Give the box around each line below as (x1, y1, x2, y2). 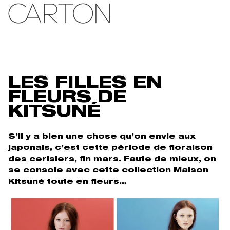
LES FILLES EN (8, 76, 162, 93)
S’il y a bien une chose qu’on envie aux (8, 133, 196, 141)
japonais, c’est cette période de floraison (8, 144, 213, 152)
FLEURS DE (8, 90, 126, 107)
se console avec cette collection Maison (8, 167, 208, 175)
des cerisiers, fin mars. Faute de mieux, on (8, 156, 216, 163)
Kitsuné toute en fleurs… (8, 178, 127, 186)
